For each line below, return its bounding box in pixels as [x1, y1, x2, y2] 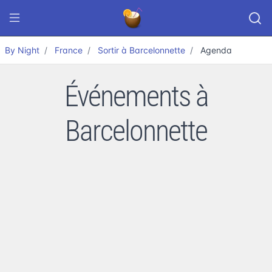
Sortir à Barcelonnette [98, 45, 185, 55]
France [55, 45, 83, 55]
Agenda [200, 45, 232, 55]
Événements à [64, 79, 208, 114]
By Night [5, 45, 39, 55]
